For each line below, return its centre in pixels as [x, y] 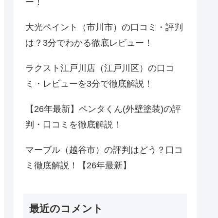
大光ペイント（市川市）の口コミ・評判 [104, 27]
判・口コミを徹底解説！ [73, 124]
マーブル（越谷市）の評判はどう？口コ [104, 150]
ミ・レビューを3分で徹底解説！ [89, 83]
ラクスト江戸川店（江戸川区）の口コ [100, 68]
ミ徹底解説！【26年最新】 [78, 165]
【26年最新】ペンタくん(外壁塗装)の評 [103, 109]
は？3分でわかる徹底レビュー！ [89, 43]
